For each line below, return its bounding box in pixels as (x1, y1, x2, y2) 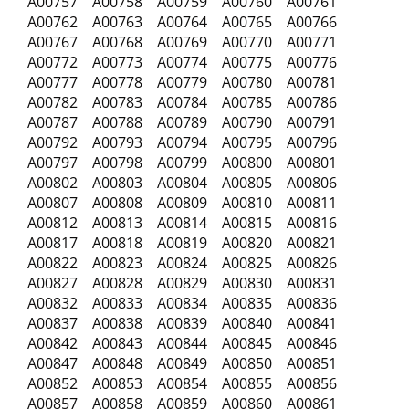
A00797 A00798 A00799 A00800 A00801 (27, 152, 337, 173)
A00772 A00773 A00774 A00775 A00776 (27, 52, 348, 72)
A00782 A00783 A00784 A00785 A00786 (27, 92, 337, 112)
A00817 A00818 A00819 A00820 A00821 (27, 233, 348, 253)
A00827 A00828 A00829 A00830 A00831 (27, 273, 337, 293)
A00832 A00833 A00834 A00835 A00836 (27, 293, 348, 313)
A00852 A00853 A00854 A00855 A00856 (27, 373, 348, 393)
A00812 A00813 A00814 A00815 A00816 (27, 213, 337, 233)
